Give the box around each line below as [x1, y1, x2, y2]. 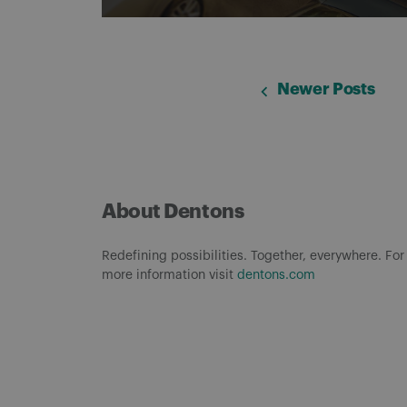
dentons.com [237, 269, 315, 282]
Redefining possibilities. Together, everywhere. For [102, 250, 404, 263]
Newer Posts [277, 81, 375, 97]
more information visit [102, 269, 237, 282]
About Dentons [102, 202, 244, 222]
